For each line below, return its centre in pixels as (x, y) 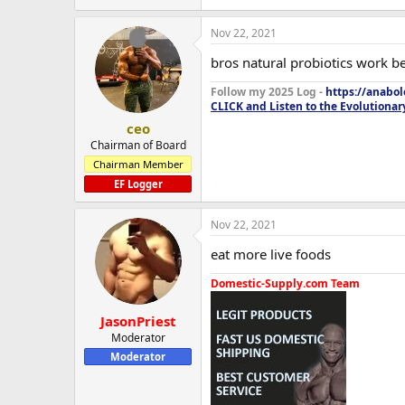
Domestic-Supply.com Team (285, 284)
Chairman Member (138, 165)
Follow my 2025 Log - (268, 91)
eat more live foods (271, 254)
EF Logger (138, 184)
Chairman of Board (138, 146)
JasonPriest (138, 320)
